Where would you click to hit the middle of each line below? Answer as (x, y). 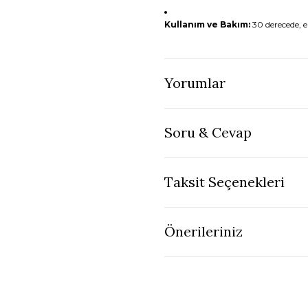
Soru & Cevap (208, 133)
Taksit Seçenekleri (224, 182)
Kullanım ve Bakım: (207, 24)
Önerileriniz (203, 232)
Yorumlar (195, 83)
